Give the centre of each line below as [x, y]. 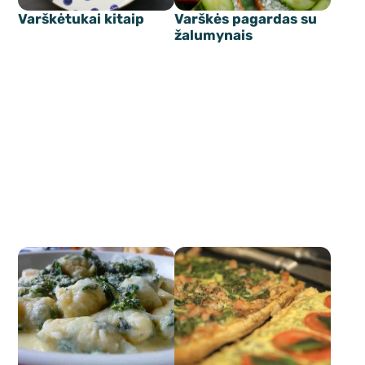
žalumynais [213, 35]
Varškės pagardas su [246, 18]
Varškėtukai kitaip [81, 18]
